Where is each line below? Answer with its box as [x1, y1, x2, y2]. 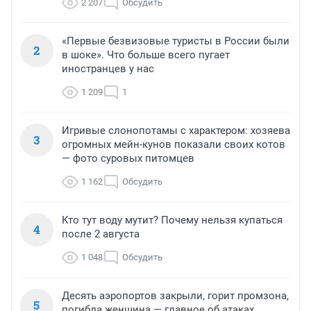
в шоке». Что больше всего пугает [62, 48, 230, 61]
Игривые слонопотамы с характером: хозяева [62, 124, 290, 137]
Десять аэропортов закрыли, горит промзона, [62, 289, 289, 302]
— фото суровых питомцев [62, 151, 194, 165]
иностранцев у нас [62, 62, 154, 75]
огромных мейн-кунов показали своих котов [62, 137, 285, 151]
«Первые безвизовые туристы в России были [62, 34, 289, 47]
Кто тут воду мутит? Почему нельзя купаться [62, 213, 283, 226]
